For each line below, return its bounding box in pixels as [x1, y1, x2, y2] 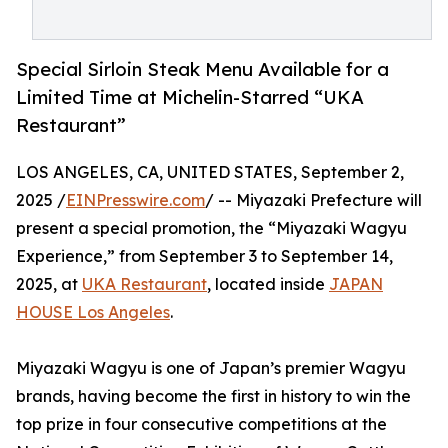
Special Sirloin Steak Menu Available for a [16, 58, 389, 81]
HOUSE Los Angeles [16, 302, 170, 323]
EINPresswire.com [66, 190, 205, 211]
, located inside [207, 274, 329, 295]
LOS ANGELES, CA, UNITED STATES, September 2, [16, 162, 404, 183]
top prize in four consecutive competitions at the [16, 414, 387, 435]
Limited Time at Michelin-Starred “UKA [16, 86, 364, 109]
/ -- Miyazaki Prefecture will [205, 190, 422, 211]
